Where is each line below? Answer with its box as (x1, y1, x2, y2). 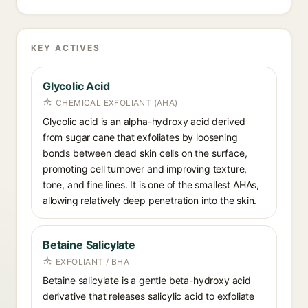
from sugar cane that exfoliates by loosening (43, 131, 238, 143)
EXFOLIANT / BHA (56, 256, 129, 267)
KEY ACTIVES (31, 43, 101, 53)
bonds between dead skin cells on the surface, (43, 147, 247, 159)
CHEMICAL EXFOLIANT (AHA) (56, 98, 178, 108)
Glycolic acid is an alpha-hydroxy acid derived (43, 115, 246, 127)
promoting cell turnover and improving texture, (43, 163, 247, 175)
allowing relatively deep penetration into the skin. (43, 195, 257, 206)
